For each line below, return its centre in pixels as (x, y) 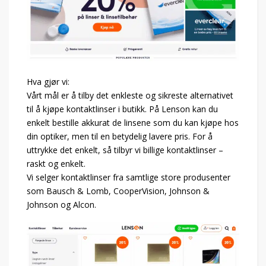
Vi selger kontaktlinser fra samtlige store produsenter (129, 177)
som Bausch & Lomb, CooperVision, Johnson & (118, 191)
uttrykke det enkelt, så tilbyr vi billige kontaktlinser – (125, 150)
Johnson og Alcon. (61, 204)
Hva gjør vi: (48, 81)
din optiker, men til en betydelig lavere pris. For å (120, 136)
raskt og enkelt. (56, 163)
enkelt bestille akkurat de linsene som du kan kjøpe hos (133, 122)
